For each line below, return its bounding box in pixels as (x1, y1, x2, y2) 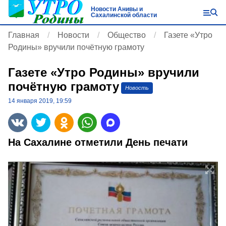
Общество (107, 31, 146, 39)
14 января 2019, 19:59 (8, 97, 72, 104)
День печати (126, 137, 191, 148)
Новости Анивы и (90, 6, 143, 13)
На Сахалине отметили (8, 137, 126, 148)
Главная (8, 31, 39, 39)
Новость (125, 85, 149, 91)
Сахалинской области (90, 12, 157, 19)
